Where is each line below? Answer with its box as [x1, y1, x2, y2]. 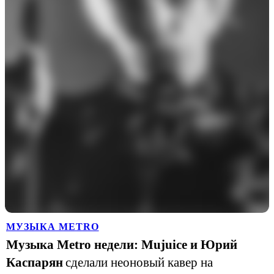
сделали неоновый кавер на [65, 255, 213, 269]
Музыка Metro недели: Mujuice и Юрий [6, 237, 237, 251]
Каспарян [6, 255, 63, 269]
